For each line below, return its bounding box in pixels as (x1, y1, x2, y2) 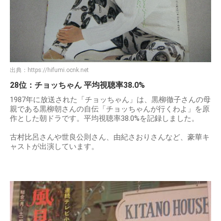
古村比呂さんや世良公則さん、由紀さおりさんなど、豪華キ (10, 133, 210, 142)
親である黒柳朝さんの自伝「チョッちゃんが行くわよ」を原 (10, 105, 210, 114)
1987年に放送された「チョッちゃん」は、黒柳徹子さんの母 (10, 95, 211, 105)
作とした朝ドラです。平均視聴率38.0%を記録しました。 (10, 114, 199, 123)
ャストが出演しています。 (10, 142, 99, 151)
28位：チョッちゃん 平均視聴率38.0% (10, 80, 145, 90)
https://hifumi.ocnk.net (28, 67, 89, 74)
